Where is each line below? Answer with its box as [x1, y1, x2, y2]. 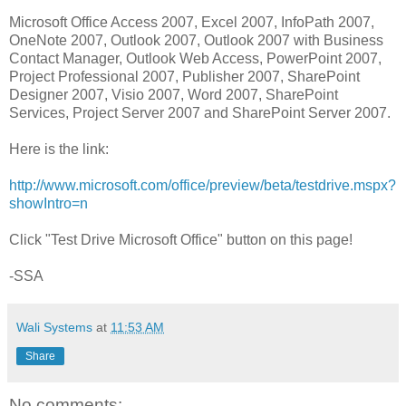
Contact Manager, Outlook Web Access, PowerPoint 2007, [9, 50, 382, 66]
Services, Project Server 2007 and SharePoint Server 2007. [9, 104, 391, 121]
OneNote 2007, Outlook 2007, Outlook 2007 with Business [9, 32, 383, 48]
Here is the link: [9, 140, 109, 157]
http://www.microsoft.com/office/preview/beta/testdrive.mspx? [9, 177, 396, 193]
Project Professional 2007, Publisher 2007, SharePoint [9, 68, 360, 84]
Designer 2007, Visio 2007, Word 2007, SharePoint [9, 86, 338, 102]
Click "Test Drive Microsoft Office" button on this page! [9, 231, 353, 247]
